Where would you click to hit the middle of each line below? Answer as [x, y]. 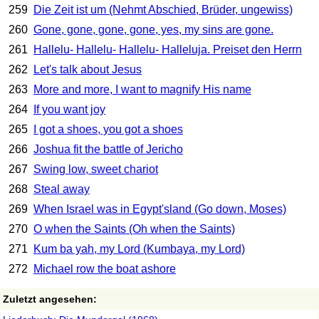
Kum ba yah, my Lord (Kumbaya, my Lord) [139, 249]
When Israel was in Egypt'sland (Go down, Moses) [159, 209]
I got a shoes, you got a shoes [108, 130]
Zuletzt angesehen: [50, 299]
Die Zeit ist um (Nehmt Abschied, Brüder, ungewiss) [163, 10]
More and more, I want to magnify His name [142, 90]
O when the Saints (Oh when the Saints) [134, 229]
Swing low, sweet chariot [95, 169]
